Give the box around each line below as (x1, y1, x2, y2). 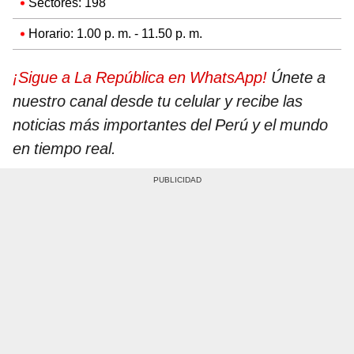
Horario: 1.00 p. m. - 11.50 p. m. (28, 25, 202, 41)
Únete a (267, 67, 326, 87)
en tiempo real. (13, 138, 116, 158)
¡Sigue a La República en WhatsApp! (13, 67, 267, 87)
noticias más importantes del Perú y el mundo (13, 115, 328, 134)
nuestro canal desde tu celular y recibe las (13, 91, 303, 111)
